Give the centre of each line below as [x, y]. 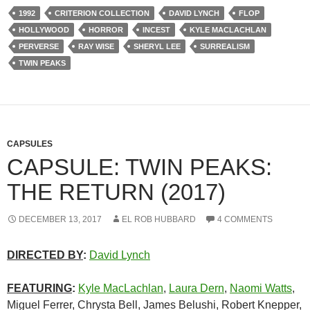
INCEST [156, 30]
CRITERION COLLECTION [102, 13]
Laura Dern [197, 288]
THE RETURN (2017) [116, 192]
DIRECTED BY [45, 255]
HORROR [106, 30]
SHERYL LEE [157, 46]
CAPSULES [30, 144]
